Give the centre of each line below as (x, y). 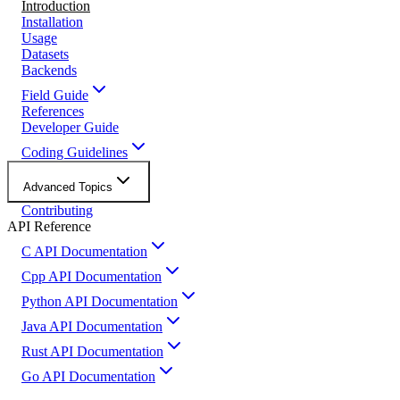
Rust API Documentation (92, 351)
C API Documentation (84, 251)
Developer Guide (70, 127)
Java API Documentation (92, 326)
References (53, 111)
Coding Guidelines (75, 152)
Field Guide (55, 95)
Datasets (45, 54)
